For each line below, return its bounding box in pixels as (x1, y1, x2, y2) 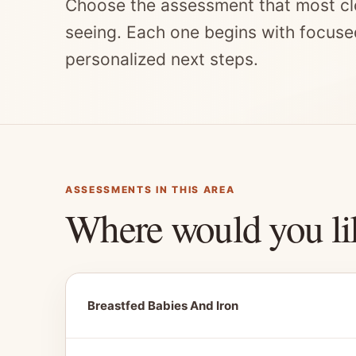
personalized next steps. (65, 49, 258, 69)
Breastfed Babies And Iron (87, 298, 238, 313)
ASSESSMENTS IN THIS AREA (65, 184, 235, 195)
